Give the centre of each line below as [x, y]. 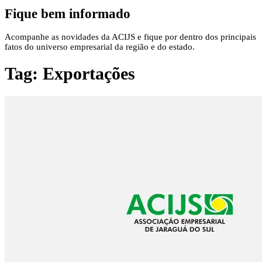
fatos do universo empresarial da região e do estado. [100, 47]
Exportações [89, 74]
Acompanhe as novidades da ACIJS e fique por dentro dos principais [130, 37]
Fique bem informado [68, 13]
